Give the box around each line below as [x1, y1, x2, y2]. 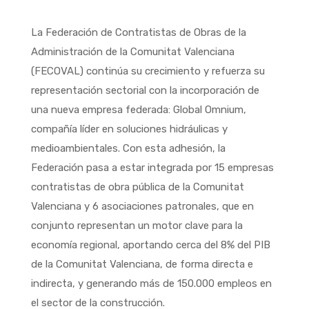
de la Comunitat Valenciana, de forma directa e [30, 257, 253, 270]
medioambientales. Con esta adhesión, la [30, 141, 226, 154]
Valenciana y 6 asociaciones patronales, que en [30, 199, 254, 212]
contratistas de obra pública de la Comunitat [30, 180, 244, 193]
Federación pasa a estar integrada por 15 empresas [30, 161, 274, 174]
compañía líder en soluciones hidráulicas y [30, 122, 228, 135]
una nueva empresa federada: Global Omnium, [30, 103, 246, 116]
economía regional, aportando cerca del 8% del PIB [30, 238, 270, 251]
